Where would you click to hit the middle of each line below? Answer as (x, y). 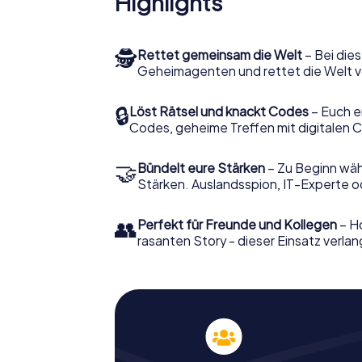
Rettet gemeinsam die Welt (220, 55)
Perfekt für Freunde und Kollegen (237, 225)
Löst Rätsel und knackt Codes (219, 112)
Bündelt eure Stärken (201, 168)
